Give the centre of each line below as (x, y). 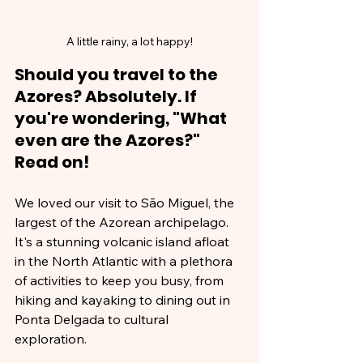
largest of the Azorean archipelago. (123, 222)
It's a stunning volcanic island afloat (124, 241)
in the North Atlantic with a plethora (125, 261)
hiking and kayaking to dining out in (124, 300)
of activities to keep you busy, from (121, 280)
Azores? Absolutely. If (107, 96)
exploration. (52, 339)
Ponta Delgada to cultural (93, 319)
